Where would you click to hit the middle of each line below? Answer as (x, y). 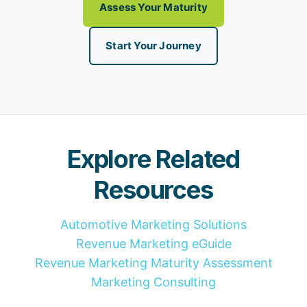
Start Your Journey (153, 46)
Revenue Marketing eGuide (153, 244)
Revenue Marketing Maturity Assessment (153, 263)
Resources (153, 190)
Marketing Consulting (153, 282)
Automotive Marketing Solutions (153, 225)
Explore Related (153, 159)
